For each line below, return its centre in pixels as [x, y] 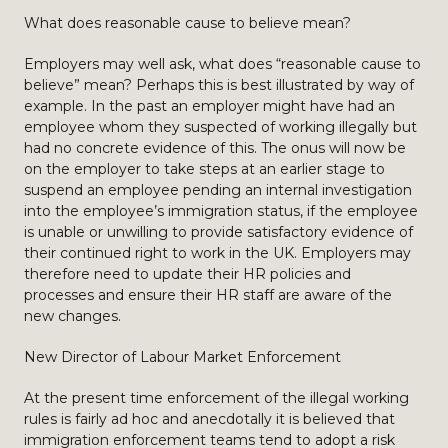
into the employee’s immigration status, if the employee [221, 211]
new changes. [72, 316]
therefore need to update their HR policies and [187, 274]
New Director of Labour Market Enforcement [182, 357]
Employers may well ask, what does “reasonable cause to [222, 64]
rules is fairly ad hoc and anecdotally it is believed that [209, 419]
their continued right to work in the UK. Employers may [217, 253]
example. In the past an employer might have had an [209, 106]
